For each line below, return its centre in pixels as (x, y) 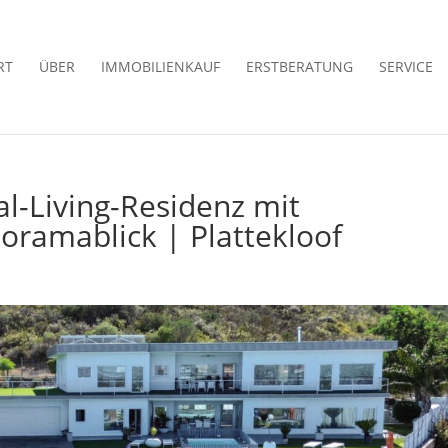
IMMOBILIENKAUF (160, 66)
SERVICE (405, 66)
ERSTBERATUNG (299, 66)
